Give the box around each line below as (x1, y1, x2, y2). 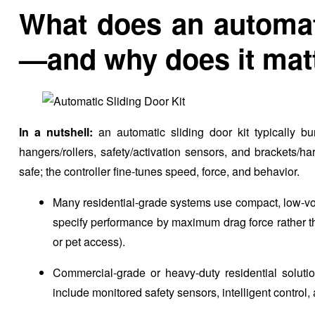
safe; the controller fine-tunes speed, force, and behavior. (19, 162, 300, 179)
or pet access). (53, 233, 125, 250)
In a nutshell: (19, 123, 93, 140)
